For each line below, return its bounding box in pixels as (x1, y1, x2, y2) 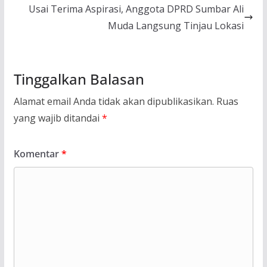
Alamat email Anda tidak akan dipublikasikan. (13, 95, 214, 108)
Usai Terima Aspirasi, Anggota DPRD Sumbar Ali (29, 2, 244, 16)
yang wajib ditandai (13, 111, 102, 125)
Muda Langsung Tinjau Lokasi (108, 19, 244, 33)
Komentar (13, 147, 61, 161)
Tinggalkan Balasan (13, 69, 144, 89)
